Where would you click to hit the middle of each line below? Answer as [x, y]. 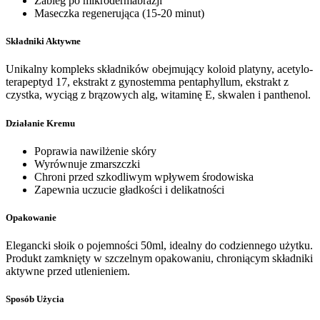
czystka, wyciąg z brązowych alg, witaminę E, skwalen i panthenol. [158, 95]
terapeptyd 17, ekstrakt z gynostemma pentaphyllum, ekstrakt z [147, 82]
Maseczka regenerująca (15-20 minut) [119, 14]
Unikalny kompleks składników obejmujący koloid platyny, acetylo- [159, 69]
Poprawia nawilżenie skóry [95, 151]
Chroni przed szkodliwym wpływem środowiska [144, 176]
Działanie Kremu [40, 123]
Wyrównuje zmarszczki [87, 164]
